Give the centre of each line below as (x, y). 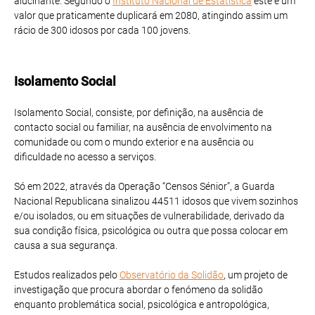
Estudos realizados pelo (67, 275)
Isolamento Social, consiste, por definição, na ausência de (139, 112)
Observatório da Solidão (172, 275)
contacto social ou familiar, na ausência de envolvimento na (143, 127)
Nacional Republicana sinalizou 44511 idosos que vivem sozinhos (156, 201)
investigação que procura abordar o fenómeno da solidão (139, 289)
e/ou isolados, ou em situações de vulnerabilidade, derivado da (149, 216)
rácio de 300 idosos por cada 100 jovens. (102, 30)
